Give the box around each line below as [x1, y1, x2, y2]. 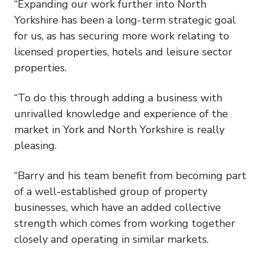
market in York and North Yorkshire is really [14, 122, 225, 137]
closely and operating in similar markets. [14, 232, 209, 246]
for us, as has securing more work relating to [14, 28, 229, 43]
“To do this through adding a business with [14, 90, 222, 105]
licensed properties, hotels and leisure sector [14, 44, 232, 59]
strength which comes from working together [14, 216, 235, 230]
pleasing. [14, 138, 57, 153]
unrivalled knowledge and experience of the [14, 106, 228, 121]
